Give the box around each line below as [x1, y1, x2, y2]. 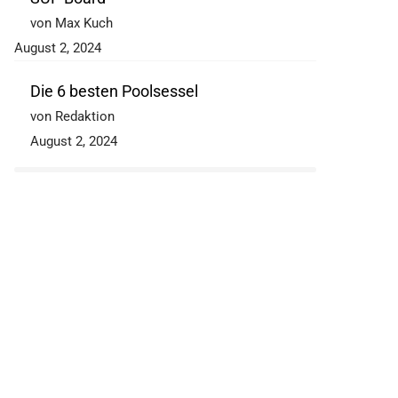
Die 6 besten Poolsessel [30, 82, 198, 101]
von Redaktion [30, 108, 115, 125]
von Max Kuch [30, 15, 113, 32]
